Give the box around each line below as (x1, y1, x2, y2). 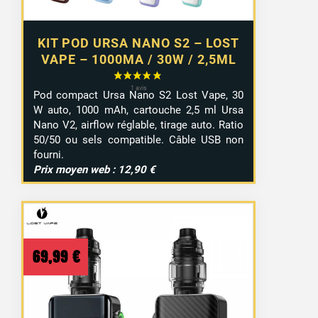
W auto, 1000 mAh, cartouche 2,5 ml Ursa (33, 103, 244, 116)
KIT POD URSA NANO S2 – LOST (38, 35, 240, 50)
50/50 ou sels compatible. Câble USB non (33, 133, 244, 146)
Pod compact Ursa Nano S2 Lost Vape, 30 (33, 88, 244, 102)
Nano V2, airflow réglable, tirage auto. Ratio (33, 118, 244, 131)
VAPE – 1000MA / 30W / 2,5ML (40, 51, 236, 67)
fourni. (33, 148, 65, 161)
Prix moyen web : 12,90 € (33, 163, 156, 176)
